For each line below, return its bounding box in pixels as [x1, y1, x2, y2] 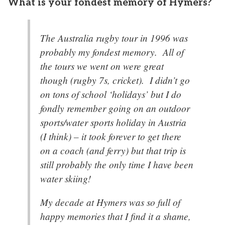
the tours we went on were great [40, 59, 164, 72]
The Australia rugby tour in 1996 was [40, 31, 188, 44]
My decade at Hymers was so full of [40, 195, 180, 208]
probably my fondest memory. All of [40, 45, 184, 58]
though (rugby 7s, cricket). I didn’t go [40, 73, 190, 86]
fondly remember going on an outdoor [40, 101, 190, 115]
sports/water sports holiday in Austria [40, 115, 186, 129]
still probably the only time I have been [40, 157, 193, 171]
